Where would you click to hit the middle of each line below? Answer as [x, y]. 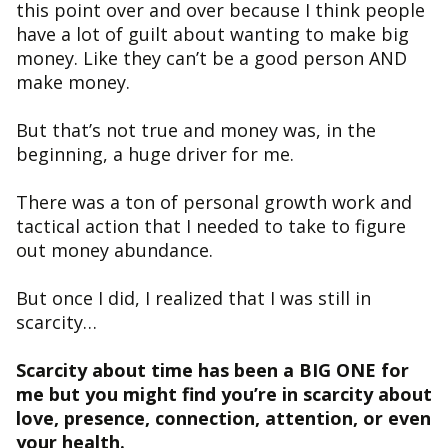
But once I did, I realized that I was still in [193, 297]
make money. [73, 81]
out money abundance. [114, 249]
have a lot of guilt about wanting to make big [212, 33]
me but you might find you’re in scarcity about [224, 393]
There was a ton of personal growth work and [214, 201]
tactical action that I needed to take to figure [211, 225]
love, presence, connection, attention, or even [223, 417]
